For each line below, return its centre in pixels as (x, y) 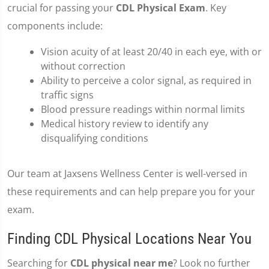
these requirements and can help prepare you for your (131, 192)
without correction (83, 66)
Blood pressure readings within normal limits (143, 109)
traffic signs (67, 95)
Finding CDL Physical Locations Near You (129, 239)
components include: (55, 26)
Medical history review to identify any (125, 124)
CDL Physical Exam (161, 8)
